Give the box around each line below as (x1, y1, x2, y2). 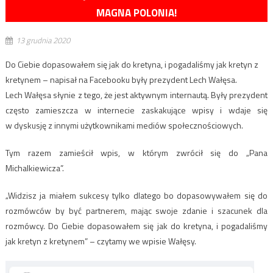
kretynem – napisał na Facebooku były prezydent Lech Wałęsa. (5, 73, 237, 86)
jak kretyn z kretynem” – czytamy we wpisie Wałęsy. (5, 234, 196, 247)
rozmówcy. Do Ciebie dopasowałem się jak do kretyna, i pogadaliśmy (5, 219, 268, 232)
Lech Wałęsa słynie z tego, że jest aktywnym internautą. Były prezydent (5, 88, 268, 101)
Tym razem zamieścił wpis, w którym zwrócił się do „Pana (5, 146, 268, 159)
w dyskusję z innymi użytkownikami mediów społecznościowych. (5, 118, 243, 132)
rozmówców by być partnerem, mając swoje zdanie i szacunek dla (5, 204, 268, 217)
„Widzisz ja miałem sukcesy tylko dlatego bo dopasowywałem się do (5, 188, 268, 202)
